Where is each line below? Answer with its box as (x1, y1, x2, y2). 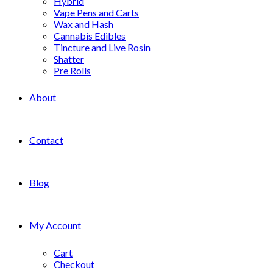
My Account (29, 219, 81, 231)
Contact (29, 134, 63, 146)
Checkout (54, 258, 94, 270)
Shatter (54, 53, 84, 65)
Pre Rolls (54, 65, 91, 76)
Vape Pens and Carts (54, 7, 139, 18)
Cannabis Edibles (54, 30, 126, 41)
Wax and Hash (54, 18, 113, 30)
